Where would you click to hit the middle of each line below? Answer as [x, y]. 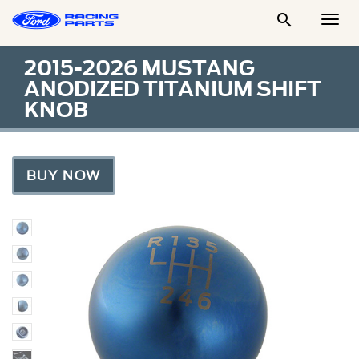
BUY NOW [64, 175]
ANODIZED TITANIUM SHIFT [173, 89]
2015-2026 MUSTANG [139, 68]
